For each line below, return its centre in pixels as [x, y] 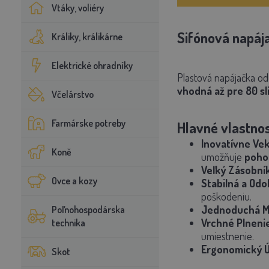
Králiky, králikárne [87, 37]
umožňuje [222, 157]
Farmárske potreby [88, 123]
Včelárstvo [72, 94]
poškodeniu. [226, 196]
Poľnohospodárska [88, 210]
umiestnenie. [227, 236]
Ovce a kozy [74, 181]
